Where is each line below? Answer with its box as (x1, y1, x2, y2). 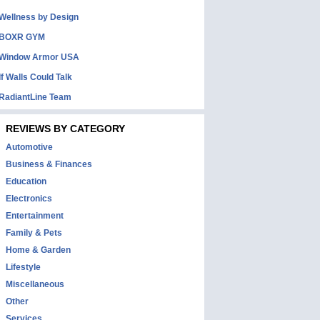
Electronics (6, 194, 52, 204)
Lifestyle (6, 262, 41, 272)
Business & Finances (6, 159, 92, 169)
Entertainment (6, 211, 64, 221)
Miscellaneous (6, 279, 64, 289)
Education (6, 176, 46, 186)
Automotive (6, 142, 53, 152)
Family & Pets (6, 228, 62, 238)
